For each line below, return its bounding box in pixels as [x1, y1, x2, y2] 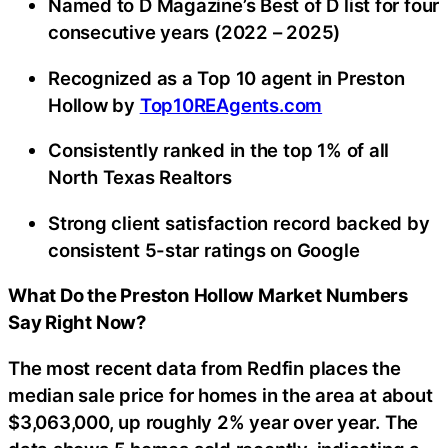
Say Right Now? [8, 311, 146, 334]
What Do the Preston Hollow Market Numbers [8, 284, 408, 307]
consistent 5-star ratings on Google [48, 238, 360, 261]
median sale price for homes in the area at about [8, 383, 433, 406]
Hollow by [48, 93, 140, 116]
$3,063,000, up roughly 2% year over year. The [8, 410, 419, 433]
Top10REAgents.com [139, 93, 323, 116]
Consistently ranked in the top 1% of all [48, 139, 390, 162]
